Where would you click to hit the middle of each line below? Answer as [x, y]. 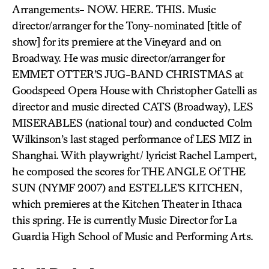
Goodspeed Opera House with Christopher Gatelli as [134, 90]
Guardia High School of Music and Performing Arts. [133, 236]
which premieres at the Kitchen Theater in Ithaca [127, 204]
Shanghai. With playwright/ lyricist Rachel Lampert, [134, 155]
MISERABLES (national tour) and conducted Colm [132, 122]
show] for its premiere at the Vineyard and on [117, 41]
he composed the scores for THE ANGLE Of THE [129, 171]
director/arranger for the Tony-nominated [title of [126, 25]
